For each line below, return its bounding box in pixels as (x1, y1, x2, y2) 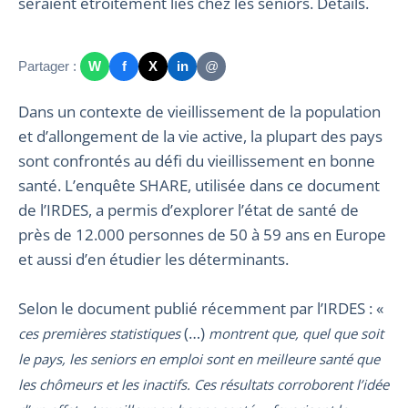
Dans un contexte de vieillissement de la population (18, 100, 29, 122)
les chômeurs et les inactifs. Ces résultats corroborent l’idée (18, 374, 389, 393)
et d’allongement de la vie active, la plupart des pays (18, 125, 382, 147)
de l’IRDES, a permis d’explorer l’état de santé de (18, 199, 359, 220)
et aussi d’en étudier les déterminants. (18, 248, 289, 270)
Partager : (18, 58, 76, 75)
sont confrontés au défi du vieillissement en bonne (18, 149, 375, 171)
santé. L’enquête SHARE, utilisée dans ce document (18, 174, 380, 196)
